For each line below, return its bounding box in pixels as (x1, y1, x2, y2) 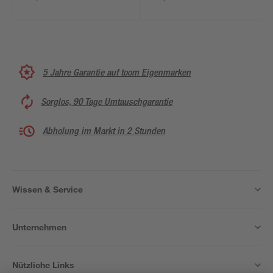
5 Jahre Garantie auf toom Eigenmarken (43, 66, 191, 78)
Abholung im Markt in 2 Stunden (43, 125, 165, 136)
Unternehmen (12, 222, 66, 232)
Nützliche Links (12, 260, 74, 270)
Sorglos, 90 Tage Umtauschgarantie (41, 96, 172, 107)
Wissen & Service (12, 184, 83, 194)
